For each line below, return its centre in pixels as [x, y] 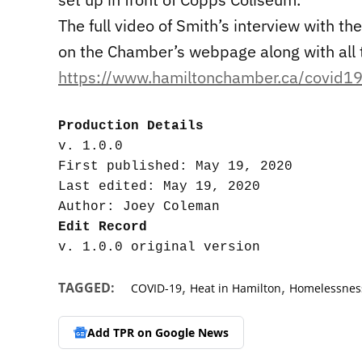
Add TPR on [121, 332]
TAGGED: [86, 288]
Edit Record [103, 227]
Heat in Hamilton [236, 288]
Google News [192, 332]
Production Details [131, 126]
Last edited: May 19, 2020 [159, 187]
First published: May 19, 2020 [175, 167]
